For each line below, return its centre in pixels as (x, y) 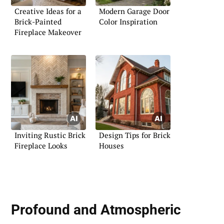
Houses (111, 145)
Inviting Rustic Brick (50, 135)
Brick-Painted (38, 22)
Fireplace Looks (41, 145)
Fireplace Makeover (48, 32)
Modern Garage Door (134, 11)
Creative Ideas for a (48, 11)
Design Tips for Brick (135, 135)
